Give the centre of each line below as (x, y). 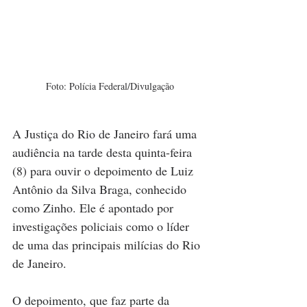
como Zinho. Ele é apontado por (95, 207)
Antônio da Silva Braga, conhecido (101, 189)
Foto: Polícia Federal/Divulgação (110, 86)
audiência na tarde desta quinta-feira (104, 152)
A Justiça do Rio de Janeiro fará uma (106, 133)
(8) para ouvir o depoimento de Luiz (105, 170)
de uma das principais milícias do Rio (108, 244)
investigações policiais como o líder (102, 226)
